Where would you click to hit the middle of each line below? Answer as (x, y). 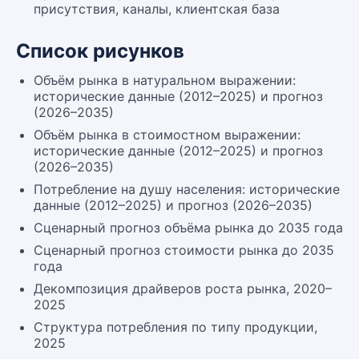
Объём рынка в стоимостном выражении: (167, 135)
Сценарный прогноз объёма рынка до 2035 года (188, 228)
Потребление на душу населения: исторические (187, 189)
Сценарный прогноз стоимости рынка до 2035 (184, 250)
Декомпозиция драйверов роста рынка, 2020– (183, 288)
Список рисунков (100, 51)
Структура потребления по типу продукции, (175, 327)
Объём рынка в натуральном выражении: (165, 80)
